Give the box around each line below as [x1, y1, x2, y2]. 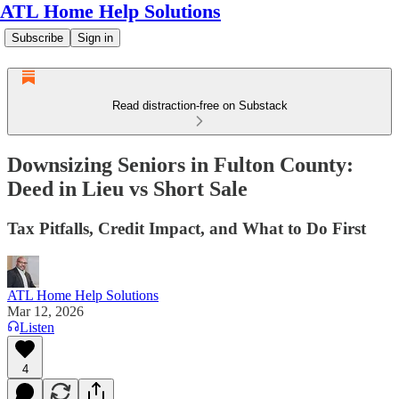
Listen [20, 319, 54, 335]
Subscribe [12, 31, 63, 45]
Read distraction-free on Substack [111, 99, 288, 112]
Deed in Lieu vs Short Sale [7, 176, 248, 200]
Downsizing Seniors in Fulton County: [7, 152, 354, 176]
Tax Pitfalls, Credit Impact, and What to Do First [7, 218, 366, 238]
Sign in [77, 31, 113, 45]
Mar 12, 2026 [7, 303, 84, 319]
